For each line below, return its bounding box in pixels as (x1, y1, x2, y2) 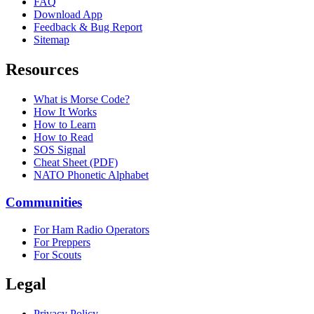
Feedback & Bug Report (34, 21, 142, 34)
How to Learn (34, 118, 96, 131)
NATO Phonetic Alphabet (34, 169, 149, 182)
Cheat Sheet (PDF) (34, 156, 118, 169)
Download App (34, 8, 102, 21)
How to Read (34, 131, 93, 144)
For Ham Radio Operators (34, 223, 149, 235)
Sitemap (34, 34, 69, 46)
